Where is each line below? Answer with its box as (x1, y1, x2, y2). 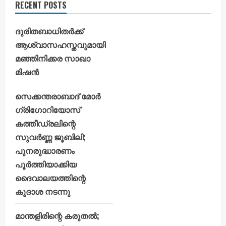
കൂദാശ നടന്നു (15, 185, 70, 198)
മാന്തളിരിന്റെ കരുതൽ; (15, 209, 99, 222)
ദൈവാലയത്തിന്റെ (15, 172, 86, 184)
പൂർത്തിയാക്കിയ (15, 158, 77, 171)
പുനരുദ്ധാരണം (15, 144, 75, 157)
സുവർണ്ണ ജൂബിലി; (15, 131, 86, 143)
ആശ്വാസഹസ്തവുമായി (15, 38, 105, 51)
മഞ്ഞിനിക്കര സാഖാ (15, 52, 90, 65)
